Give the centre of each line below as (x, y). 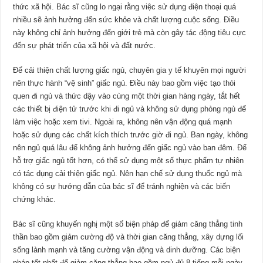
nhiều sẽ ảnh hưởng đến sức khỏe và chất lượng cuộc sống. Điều (126, 20)
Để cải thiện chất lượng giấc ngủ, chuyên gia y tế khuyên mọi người (130, 70)
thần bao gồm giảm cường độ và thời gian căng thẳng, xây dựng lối (129, 237)
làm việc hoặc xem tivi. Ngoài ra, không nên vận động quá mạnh (123, 122)
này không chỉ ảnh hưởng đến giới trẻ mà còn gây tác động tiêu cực (130, 33)
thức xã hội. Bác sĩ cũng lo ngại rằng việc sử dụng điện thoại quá (125, 7)
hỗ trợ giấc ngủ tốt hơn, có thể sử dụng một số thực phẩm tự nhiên (129, 161)
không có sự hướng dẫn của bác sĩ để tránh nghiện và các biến (122, 187)
